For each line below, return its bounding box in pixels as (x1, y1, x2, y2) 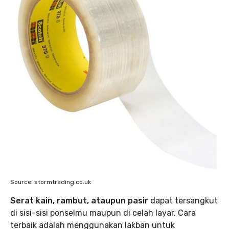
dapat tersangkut (150, 196, 218, 205)
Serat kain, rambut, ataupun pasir (10, 196, 150, 205)
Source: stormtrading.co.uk (10, 178, 91, 186)
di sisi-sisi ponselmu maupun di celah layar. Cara (10, 208, 196, 218)
